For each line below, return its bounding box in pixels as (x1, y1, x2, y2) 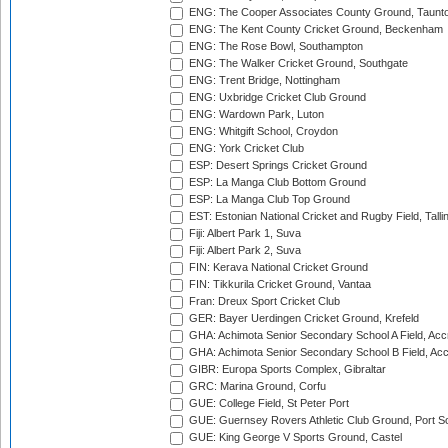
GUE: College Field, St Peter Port (186, 397, 349, 410)
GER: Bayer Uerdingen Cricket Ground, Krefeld (186, 312, 419, 325)
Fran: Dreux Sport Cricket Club (186, 295, 340, 308)
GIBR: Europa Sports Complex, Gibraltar (186, 363, 386, 376)
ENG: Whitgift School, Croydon (186, 125, 338, 138)
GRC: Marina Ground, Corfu (186, 380, 326, 393)
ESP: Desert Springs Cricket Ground (186, 159, 367, 172)
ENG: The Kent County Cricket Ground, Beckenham (186, 23, 443, 36)
